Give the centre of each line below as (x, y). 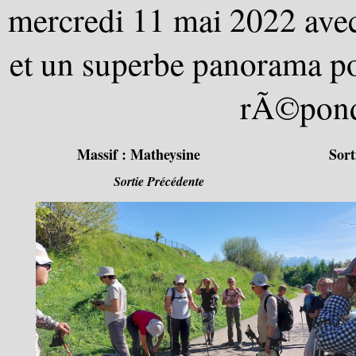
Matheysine (166, 154)
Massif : (104, 154)
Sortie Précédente (159, 181)
